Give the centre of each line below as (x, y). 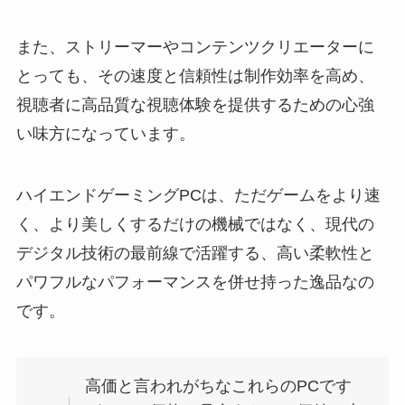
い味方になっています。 (105, 133)
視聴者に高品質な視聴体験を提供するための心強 (195, 104)
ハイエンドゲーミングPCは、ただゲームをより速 (198, 195)
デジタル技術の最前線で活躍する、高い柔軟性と (195, 253)
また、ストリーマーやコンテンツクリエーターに (195, 47)
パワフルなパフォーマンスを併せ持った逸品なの (195, 282)
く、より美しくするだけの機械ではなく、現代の (195, 224)
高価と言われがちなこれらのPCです (219, 386)
